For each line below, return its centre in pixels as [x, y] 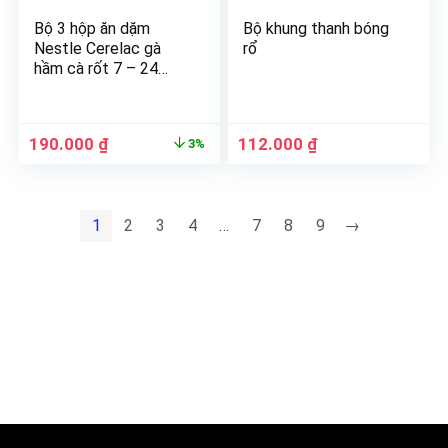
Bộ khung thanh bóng [316, 28]
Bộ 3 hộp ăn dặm [92, 28]
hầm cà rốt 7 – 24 [96, 68]
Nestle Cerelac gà [98, 48]
